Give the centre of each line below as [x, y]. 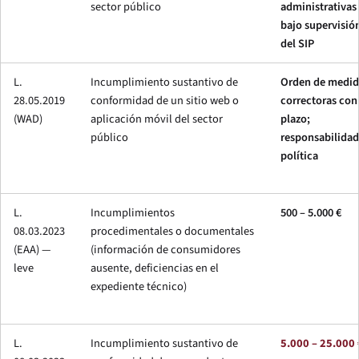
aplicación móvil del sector [157, 119]
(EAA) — [32, 249]
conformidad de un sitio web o [165, 100]
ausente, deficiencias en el [155, 268]
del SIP [297, 43]
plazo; [295, 119]
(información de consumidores [165, 249]
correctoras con [319, 100]
